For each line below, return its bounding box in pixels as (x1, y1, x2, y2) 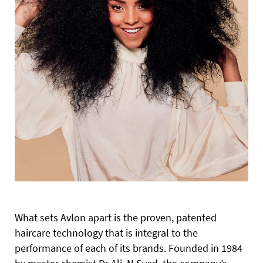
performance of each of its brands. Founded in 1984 (15, 241, 242, 255)
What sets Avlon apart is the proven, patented (15, 210, 217, 224)
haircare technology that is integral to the (15, 225, 198, 240)
